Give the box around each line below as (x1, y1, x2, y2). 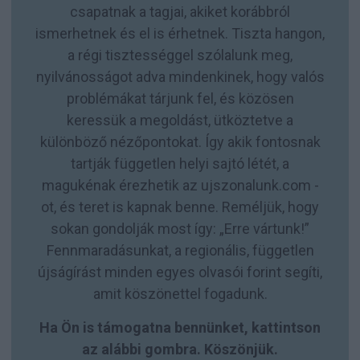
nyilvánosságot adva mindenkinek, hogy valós (35, 67, 325, 85)
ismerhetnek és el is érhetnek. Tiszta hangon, (35, 24, 325, 42)
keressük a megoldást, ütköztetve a (67, 111, 293, 129)
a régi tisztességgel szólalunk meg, (67, 46, 292, 63)
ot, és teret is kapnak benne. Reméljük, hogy (41, 198, 319, 215)
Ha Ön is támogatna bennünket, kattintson (39, 318, 321, 336)
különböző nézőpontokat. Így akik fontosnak (39, 133, 321, 150)
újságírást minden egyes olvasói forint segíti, (38, 263, 322, 280)
